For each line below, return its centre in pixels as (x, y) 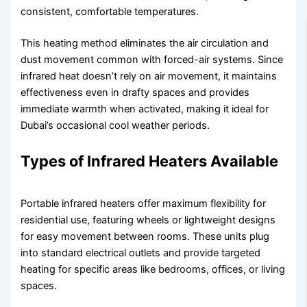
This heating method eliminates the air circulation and (145, 43)
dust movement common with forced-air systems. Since (152, 59)
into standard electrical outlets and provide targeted (141, 253)
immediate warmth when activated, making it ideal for (145, 109)
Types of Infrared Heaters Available (150, 161)
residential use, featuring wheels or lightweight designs (148, 220)
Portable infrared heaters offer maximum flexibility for (144, 204)
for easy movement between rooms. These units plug (145, 237)
